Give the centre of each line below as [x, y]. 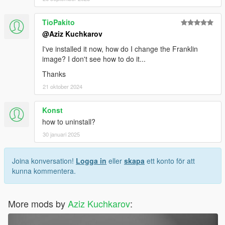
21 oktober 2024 [63, 86]
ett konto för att [170, 160]
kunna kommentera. [44, 171]
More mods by [38, 203]
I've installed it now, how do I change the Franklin [120, 48]
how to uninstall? [69, 121]
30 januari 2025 [61, 134]
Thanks [54, 74]
